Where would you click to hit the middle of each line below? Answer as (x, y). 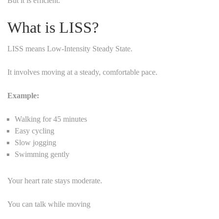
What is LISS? (53, 27)
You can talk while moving (49, 204)
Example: (23, 95)
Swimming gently (42, 154)
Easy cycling (34, 131)
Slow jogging (35, 142)
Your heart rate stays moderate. (55, 180)
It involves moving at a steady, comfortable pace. (82, 72)
